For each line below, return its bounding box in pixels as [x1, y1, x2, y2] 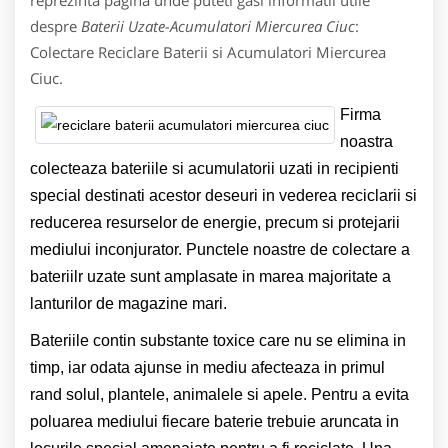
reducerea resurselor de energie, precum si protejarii [30, 213, 400, 231]
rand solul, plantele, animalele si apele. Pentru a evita [30, 385, 409, 403]
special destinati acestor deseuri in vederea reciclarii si [30, 186, 417, 204]
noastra [340, 132, 393, 150]
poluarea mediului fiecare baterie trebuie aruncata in [30, 412, 399, 430]
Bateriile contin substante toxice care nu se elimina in [30, 331, 406, 349]
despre [30, 15, 81, 36]
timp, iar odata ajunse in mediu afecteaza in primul [30, 358, 385, 376]
